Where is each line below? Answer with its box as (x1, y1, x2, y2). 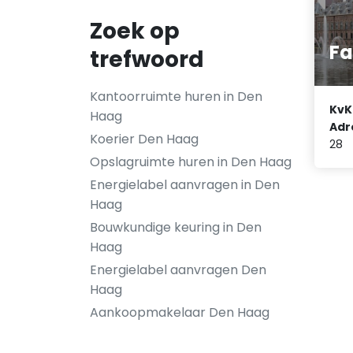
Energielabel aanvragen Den (90, 261, 266, 279)
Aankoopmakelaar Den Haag (90, 303, 269, 321)
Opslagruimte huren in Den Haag (90, 153, 292, 171)
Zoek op (90, 16, 180, 46)
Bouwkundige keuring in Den (90, 218, 262, 236)
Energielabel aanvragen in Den (90, 176, 280, 194)
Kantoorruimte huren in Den (90, 87, 262, 106)
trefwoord (90, 44, 204, 75)
